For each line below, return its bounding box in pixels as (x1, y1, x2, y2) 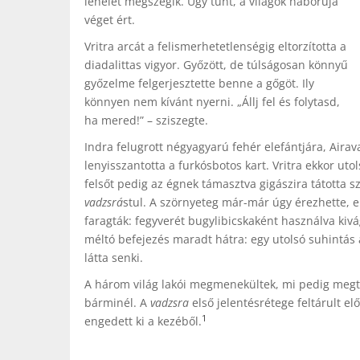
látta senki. (84, 250, 143, 265)
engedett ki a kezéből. (84, 313, 202, 329)
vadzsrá (84, 194, 123, 210)
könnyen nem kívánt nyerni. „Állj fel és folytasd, (84, 94, 340, 109)
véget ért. (84, 12, 135, 27)
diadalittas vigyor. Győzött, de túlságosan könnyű (84, 57, 348, 72)
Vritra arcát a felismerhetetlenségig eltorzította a (84, 39, 346, 54)
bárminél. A (84, 295, 150, 310)
